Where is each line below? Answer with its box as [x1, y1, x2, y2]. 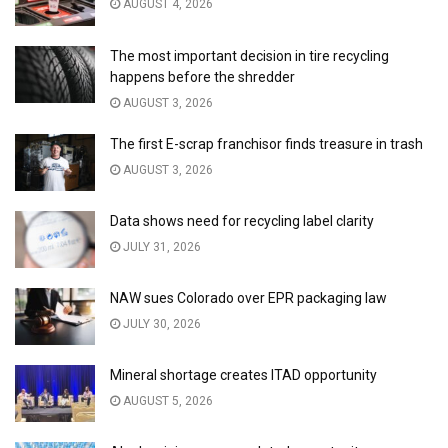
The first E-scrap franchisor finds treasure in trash [110, 135, 423, 152]
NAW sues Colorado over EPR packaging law [110, 290, 387, 307]
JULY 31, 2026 [120, 239, 201, 254]
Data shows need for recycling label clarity [110, 212, 374, 229]
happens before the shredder [110, 68, 295, 85]
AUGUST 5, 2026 [120, 394, 213, 409]
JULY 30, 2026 [120, 317, 201, 332]
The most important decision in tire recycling [110, 47, 389, 64]
